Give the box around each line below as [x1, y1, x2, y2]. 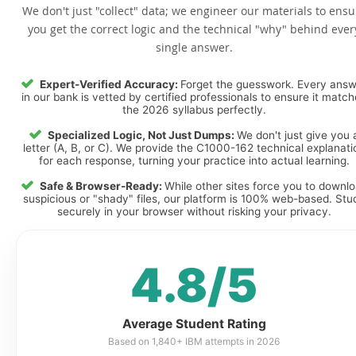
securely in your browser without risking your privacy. [56, 205, 331, 218]
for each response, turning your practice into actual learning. [38, 154, 350, 167]
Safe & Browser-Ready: [39, 180, 164, 192]
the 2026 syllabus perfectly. [122, 103, 266, 116]
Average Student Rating [122, 316, 266, 331]
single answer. [155, 41, 233, 55]
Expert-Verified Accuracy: [40, 78, 180, 91]
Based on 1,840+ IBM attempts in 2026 [108, 335, 280, 347]
